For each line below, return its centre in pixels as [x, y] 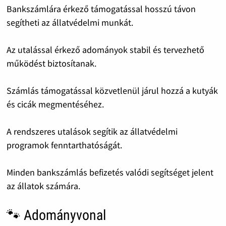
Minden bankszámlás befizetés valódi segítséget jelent [110, 172]
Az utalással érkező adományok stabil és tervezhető [105, 49]
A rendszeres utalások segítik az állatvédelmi [92, 131]
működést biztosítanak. [51, 63]
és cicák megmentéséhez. [55, 104]
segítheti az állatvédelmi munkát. [70, 22]
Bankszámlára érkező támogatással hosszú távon [101, 9]
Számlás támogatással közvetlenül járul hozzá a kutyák [112, 90]
